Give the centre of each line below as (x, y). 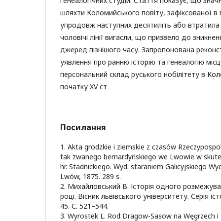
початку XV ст (84, 86)
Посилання (83, 127)
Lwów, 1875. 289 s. (91, 176)
